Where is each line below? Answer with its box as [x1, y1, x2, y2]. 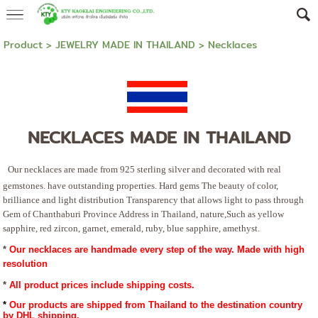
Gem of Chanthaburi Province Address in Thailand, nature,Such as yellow [3, 209, 285, 219]
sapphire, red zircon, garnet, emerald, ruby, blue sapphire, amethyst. [3, 223, 261, 234]
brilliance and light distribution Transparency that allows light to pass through [3, 194, 305, 205]
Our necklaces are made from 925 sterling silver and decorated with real [8, 164, 282, 175]
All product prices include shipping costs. [9, 280, 195, 290]
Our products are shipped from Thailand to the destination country [6, 300, 303, 310]
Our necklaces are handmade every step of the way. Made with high [9, 244, 305, 255]
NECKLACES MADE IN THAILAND [28, 124, 290, 150]
